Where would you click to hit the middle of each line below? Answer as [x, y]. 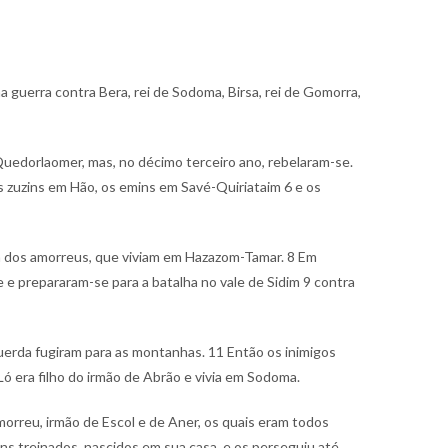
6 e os [302, 186]
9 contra [329, 281]
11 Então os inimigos [272, 351]
